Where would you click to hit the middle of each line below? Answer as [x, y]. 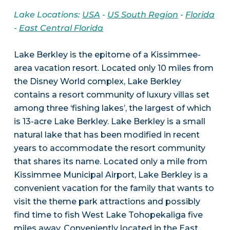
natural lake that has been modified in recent [107, 135]
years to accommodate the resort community [109, 148]
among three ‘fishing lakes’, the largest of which [112, 108]
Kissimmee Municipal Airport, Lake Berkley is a [111, 175]
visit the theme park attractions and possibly [107, 202]
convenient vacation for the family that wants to [114, 188]
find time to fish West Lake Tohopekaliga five [108, 215]
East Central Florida [61, 28]
